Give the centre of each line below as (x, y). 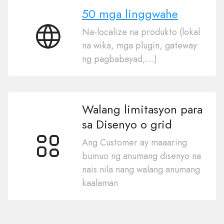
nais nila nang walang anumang (141, 169)
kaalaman (100, 183)
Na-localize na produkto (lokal (141, 32)
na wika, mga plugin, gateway (139, 45)
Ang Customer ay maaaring (134, 142)
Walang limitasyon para (142, 109)
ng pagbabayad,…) (119, 59)
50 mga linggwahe (130, 14)
